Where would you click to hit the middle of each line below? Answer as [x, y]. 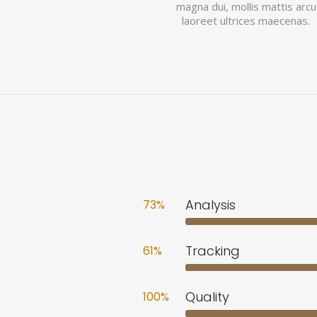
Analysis [210, 205]
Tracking [212, 251]
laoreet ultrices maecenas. [246, 21]
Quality [207, 297]
